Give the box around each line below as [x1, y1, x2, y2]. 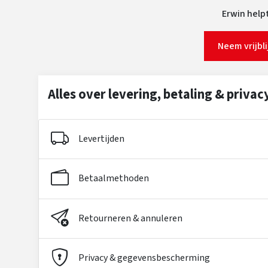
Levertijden [78, 132, 124, 146]
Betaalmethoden [78, 172, 149, 185]
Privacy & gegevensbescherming [78, 251, 210, 264]
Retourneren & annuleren [78, 211, 182, 225]
